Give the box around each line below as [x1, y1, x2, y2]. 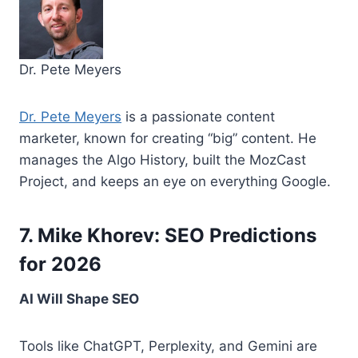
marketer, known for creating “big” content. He [19, 129, 316, 146]
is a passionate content [121, 108, 275, 125]
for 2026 [19, 252, 101, 276]
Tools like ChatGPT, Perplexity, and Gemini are [19, 337, 317, 354]
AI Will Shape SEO [19, 290, 139, 307]
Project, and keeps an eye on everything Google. [19, 173, 331, 189]
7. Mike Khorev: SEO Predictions [19, 223, 316, 247]
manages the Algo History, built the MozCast [19, 151, 306, 168]
